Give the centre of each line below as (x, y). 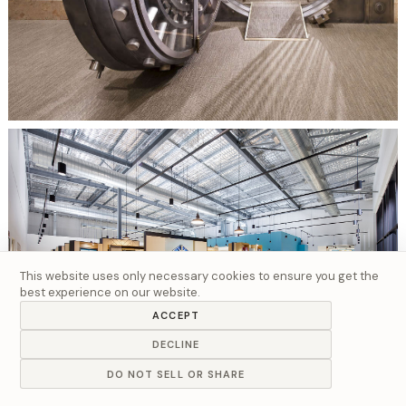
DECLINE (176, 345)
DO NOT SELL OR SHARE (176, 374)
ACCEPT (176, 315)
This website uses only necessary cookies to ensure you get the (199, 275)
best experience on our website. (110, 292)
